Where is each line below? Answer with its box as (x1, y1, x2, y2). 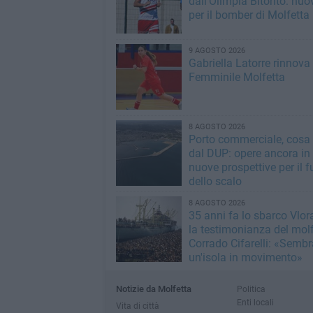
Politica (236, 284, 265, 294)
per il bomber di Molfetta (188, 8, 310, 22)
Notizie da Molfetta (115, 284, 191, 294)
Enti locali (236, 297, 274, 307)
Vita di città (115, 300, 159, 311)
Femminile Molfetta (188, 71, 285, 84)
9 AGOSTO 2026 (188, 46, 245, 55)
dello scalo (188, 175, 242, 188)
